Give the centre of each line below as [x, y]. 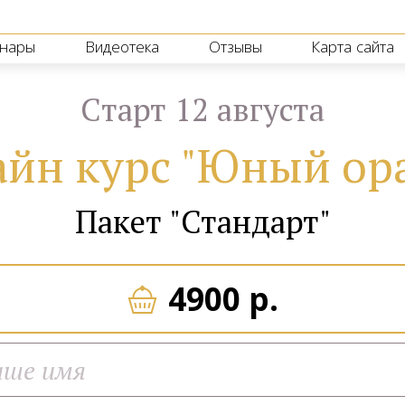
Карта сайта [353, 47]
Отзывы [235, 47]
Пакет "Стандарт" [202, 221]
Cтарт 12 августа [202, 109]
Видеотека [122, 47]
